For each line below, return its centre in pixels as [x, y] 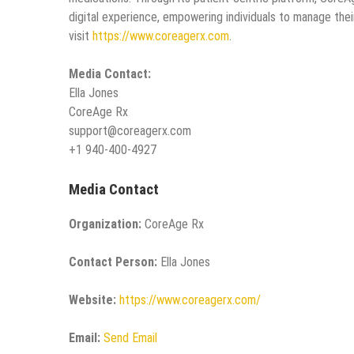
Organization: [105, 224]
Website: [92, 300]
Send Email [130, 338]
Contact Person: [113, 262]
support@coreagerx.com [130, 130]
